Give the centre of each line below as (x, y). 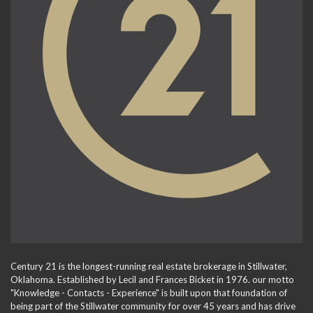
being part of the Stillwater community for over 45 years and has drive (153, 306)
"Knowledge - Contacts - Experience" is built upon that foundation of (149, 293)
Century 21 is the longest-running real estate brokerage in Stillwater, (149, 266)
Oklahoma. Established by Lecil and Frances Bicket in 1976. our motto (152, 279)
